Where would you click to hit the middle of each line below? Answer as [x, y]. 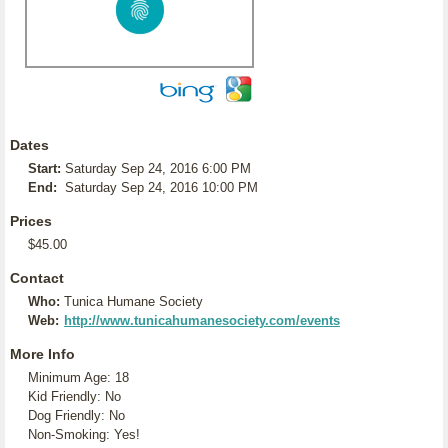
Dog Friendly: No [76, 415]
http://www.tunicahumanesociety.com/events [202, 320]
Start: [44, 168]
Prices [31, 221]
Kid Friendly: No [74, 396]
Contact [37, 278]
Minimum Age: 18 [78, 377]
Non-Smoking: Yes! [84, 434]
